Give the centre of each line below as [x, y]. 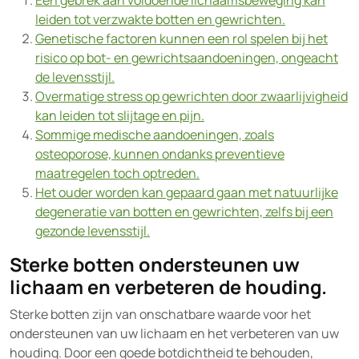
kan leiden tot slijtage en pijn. [120, 115]
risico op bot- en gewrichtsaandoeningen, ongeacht [187, 58]
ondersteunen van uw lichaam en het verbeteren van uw [174, 333]
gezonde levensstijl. [93, 231]
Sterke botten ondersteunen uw [155, 264]
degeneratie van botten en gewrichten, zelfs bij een [184, 212]
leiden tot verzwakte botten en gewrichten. [160, 19]
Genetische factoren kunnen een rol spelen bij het [182, 38]
